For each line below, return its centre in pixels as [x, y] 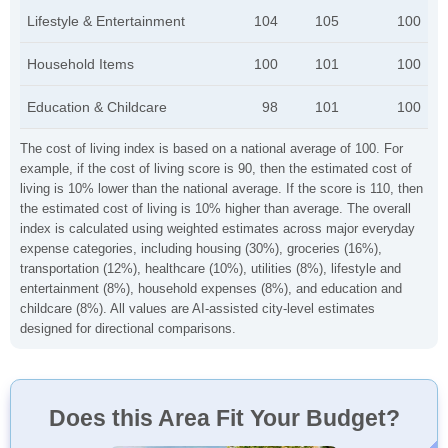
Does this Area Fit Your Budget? [224, 418]
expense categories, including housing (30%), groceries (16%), [201, 248]
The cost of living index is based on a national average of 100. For [211, 148]
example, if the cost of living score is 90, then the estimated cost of [216, 168]
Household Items [80, 64]
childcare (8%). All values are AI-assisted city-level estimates [197, 308]
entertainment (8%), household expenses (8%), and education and [211, 288]
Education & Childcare [97, 107]
